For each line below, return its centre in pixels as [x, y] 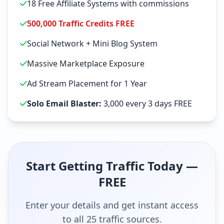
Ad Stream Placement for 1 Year [87, 83]
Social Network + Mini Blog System [92, 43]
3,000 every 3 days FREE [147, 103]
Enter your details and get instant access [112, 205]
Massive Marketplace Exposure [86, 63]
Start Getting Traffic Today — [112, 166]
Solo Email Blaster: [64, 103]
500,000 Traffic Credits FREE [81, 23]
